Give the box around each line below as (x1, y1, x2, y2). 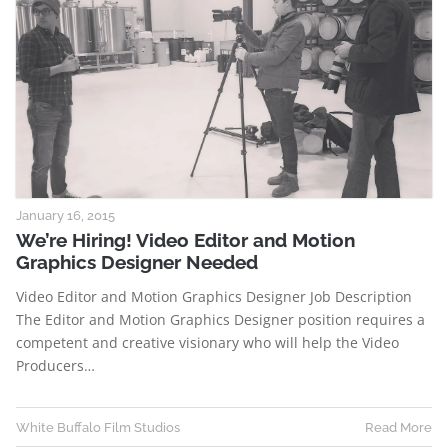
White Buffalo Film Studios (16, 419, 180, 436)
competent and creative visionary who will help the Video (16, 333, 399, 353)
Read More (365, 419, 432, 436)
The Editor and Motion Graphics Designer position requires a (16, 310, 425, 330)
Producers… (16, 356, 95, 376)
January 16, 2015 (16, 207, 115, 224)
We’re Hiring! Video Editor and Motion (16, 229, 355, 252)
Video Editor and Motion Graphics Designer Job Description (16, 287, 412, 307)
